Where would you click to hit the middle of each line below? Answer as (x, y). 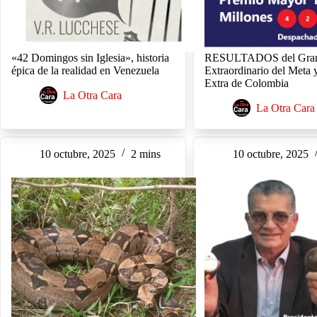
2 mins (146, 154)
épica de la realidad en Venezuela (85, 70)
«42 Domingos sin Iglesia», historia (90, 58)
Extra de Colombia (247, 83)
